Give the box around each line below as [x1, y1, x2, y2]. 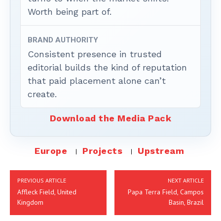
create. [28, 89, 57, 99]
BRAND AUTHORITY [28, 36, 98, 44]
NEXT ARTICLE [167, 177, 204, 184]
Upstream [138, 146, 184, 156]
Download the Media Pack [49, 113, 172, 123]
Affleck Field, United [17, 187, 76, 196]
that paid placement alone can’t [28, 75, 166, 86]
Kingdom [17, 198, 43, 207]
